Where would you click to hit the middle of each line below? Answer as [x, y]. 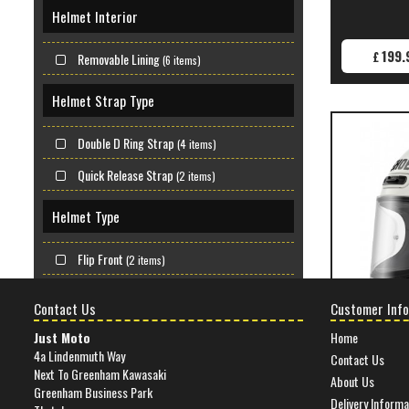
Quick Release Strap [126, 174]
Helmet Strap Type [103, 100]
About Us [352, 381]
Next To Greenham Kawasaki [100, 373]
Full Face [98, 290]
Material [75, 332]
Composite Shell [116, 374]
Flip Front [100, 258]
